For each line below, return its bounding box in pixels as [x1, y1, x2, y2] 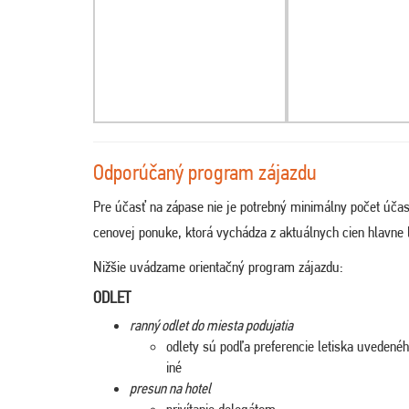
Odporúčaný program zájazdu [93, 159, 317, 185]
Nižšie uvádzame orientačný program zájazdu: [93, 257, 343, 276]
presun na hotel [130, 378, 211, 397]
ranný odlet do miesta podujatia [130, 315, 293, 334]
